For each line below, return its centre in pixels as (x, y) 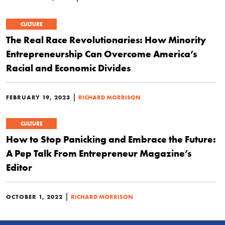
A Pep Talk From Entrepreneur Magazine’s (99, 153)
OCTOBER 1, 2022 (34, 196)
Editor (19, 167)
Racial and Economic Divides (68, 68)
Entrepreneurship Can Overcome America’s (101, 53)
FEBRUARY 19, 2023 (38, 97)
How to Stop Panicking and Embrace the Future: (111, 139)
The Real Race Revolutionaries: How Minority (106, 39)
